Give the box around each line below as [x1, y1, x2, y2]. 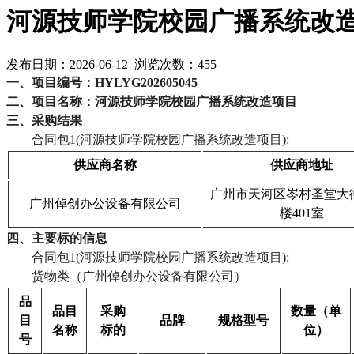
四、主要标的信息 [6, 231, 107, 245]
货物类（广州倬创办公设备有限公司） [32, 269, 247, 283]
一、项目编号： [6, 75, 95, 89]
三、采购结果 [6, 113, 82, 127]
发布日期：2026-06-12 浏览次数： [6, 57, 198, 71]
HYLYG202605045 [95, 75, 198, 89]
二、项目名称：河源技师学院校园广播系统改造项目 [6, 94, 297, 108]
